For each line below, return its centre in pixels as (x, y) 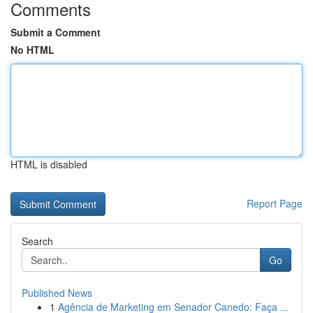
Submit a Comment (56, 32)
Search (37, 241)
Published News (57, 293)
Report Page (275, 203)
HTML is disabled (49, 164)
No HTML (32, 50)
